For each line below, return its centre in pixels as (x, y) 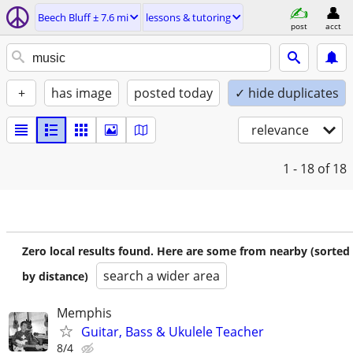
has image (82, 93)
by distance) (55, 276)
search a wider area (162, 276)
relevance (280, 130)
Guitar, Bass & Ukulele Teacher (173, 332)
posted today (173, 93)
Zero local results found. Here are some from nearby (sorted (186, 251)
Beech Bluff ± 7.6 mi (83, 17)
